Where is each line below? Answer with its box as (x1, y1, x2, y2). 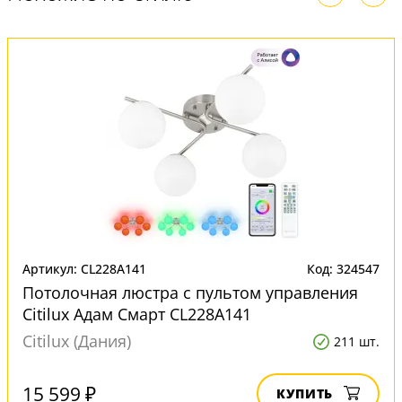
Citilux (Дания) (22, 330, 131, 352)
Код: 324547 (307, 260, 380, 277)
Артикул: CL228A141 (22, 260, 146, 277)
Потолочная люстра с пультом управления (22, 282, 358, 303)
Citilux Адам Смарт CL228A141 (22, 303, 251, 325)
